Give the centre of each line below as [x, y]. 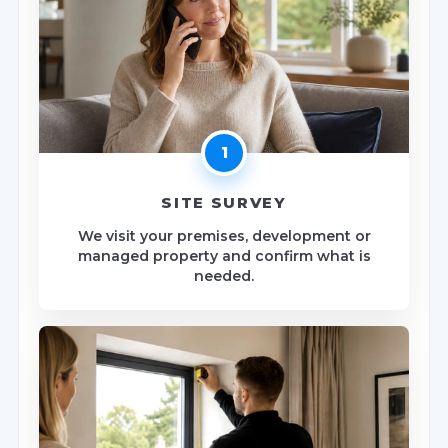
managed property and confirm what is [224, 255]
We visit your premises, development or [224, 235]
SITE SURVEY [224, 202]
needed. [224, 275]
